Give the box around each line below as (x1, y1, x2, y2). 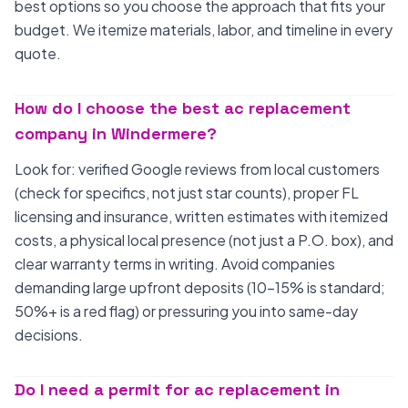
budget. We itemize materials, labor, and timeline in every (15, 20, 393, 39)
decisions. (15, 325, 83, 344)
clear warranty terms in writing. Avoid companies (15, 254, 335, 273)
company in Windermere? (15, 123, 217, 144)
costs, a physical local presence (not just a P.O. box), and (15, 230, 393, 250)
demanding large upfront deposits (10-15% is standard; (15, 278, 385, 297)
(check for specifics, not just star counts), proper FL (15, 183, 359, 202)
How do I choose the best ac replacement (15, 97, 351, 118)
